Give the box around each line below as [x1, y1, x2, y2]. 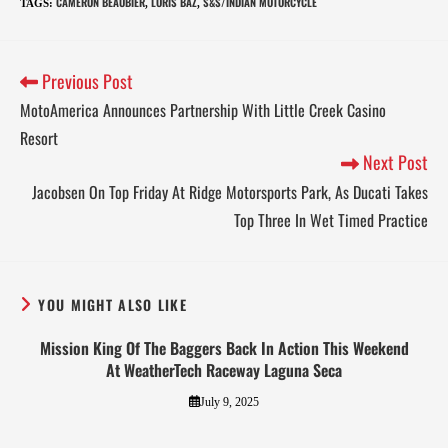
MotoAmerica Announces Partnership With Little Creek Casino [20, 98, 386, 123]
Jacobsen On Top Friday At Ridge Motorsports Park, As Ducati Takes [32, 179, 428, 204]
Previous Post [38, 68, 133, 95]
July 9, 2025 [199, 394, 259, 409]
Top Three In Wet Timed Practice [234, 207, 428, 232]
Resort [20, 126, 62, 151]
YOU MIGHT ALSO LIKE [38, 293, 188, 315]
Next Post [359, 149, 428, 176]
